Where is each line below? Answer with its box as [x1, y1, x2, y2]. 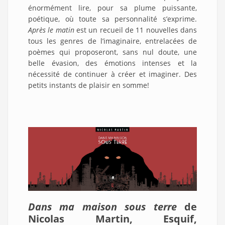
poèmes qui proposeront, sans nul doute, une [28, 47, 197, 57]
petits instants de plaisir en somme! [28, 80, 149, 90]
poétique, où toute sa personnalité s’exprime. [28, 14, 197, 24]
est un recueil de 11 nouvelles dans [74, 25, 197, 35]
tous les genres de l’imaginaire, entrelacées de [28, 36, 197, 46]
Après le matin [28, 25, 74, 35]
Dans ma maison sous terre [28, 200, 177, 214]
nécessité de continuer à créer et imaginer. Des [28, 69, 197, 79]
